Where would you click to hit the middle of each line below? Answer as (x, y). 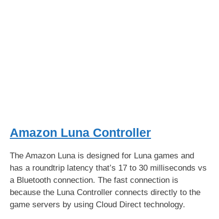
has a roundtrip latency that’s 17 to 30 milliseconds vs (108, 168)
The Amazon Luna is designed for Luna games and (102, 155)
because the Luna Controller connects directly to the (105, 192)
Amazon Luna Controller (80, 132)
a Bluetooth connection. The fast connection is (94, 180)
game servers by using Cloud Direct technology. (99, 204)
